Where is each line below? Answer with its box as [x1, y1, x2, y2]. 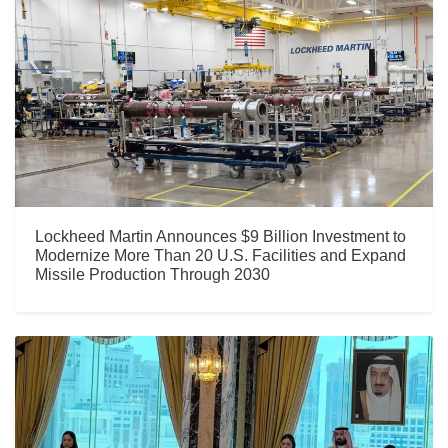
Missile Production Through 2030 [35, 265, 270, 283]
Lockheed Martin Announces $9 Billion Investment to [35, 227, 406, 245]
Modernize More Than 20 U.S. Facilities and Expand [35, 246, 406, 264]
